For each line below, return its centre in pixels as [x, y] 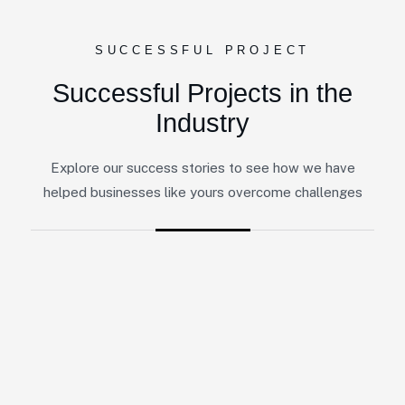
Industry [202, 123]
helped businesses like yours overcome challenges [202, 192]
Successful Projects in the [202, 93]
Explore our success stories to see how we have [202, 168]
